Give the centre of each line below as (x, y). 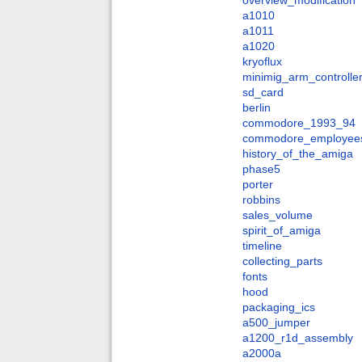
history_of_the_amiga (298, 154)
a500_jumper (276, 323)
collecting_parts (282, 261)
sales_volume (278, 215)
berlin (257, 108)
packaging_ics (279, 307)
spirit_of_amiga (282, 231)
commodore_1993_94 (299, 123)
